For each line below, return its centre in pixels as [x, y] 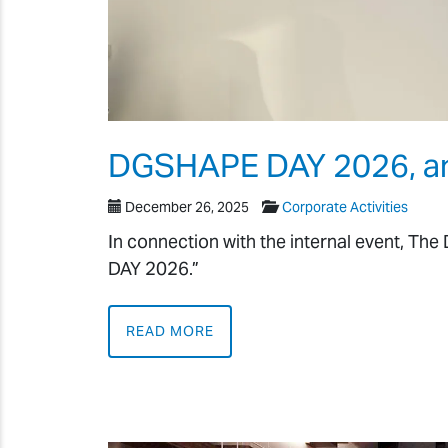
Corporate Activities [345, 206]
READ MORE [170, 331]
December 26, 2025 [187, 206]
